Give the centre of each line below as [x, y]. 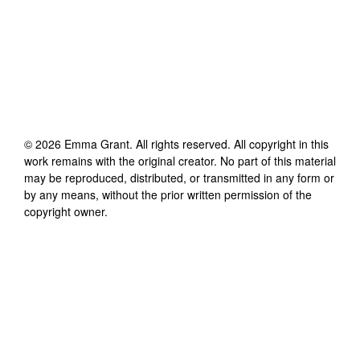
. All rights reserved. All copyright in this [229, 143]
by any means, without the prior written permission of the [168, 194]
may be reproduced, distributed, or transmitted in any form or [179, 177]
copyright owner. [66, 211]
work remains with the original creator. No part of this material [180, 160]
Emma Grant [97, 143]
